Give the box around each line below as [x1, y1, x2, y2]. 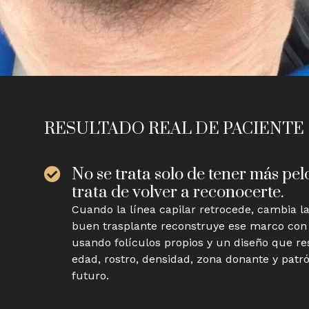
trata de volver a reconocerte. [72, 182, 284, 203]
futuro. [72, 269, 109, 282]
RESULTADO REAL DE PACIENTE [44, 119, 304, 139]
